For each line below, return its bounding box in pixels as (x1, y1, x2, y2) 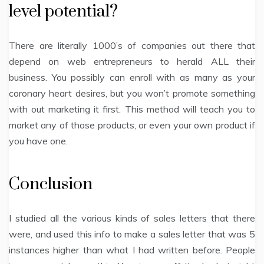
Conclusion (9, 173, 93, 194)
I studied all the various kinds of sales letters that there (9, 212, 255, 224)
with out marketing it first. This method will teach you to (9, 103, 255, 115)
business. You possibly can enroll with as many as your (9, 71, 255, 83)
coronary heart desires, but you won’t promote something (9, 87, 255, 99)
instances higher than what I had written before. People (9, 243, 255, 256)
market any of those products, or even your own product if (9, 118, 255, 131)
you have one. (9, 134, 68, 147)
